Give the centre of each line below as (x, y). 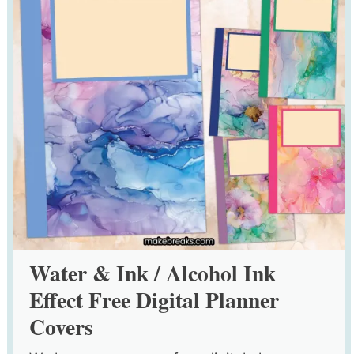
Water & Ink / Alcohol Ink (152, 273)
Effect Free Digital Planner (154, 299)
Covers (61, 326)
